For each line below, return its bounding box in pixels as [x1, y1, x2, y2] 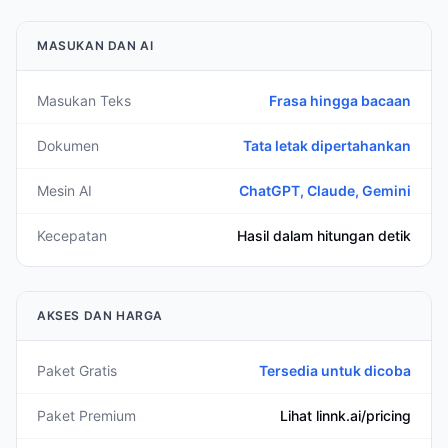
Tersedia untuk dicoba [259, 362, 411, 379]
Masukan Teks [37, 92, 131, 109]
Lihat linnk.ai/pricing [280, 407, 411, 424]
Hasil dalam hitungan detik [237, 227, 411, 244]
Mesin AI [37, 182, 92, 199]
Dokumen [37, 137, 99, 154]
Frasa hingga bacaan [269, 92, 411, 109]
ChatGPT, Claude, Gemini [239, 182, 411, 199]
